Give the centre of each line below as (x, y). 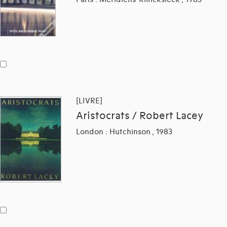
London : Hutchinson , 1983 (124, 131)
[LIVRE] (89, 101)
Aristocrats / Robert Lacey (140, 116)
